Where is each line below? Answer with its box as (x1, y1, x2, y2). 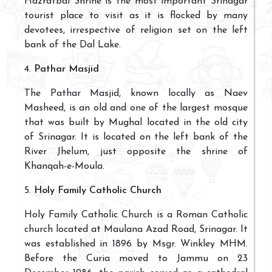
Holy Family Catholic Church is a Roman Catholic (24, 210, 248, 220)
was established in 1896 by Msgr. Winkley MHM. (24, 239, 248, 250)
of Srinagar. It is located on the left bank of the (24, 132, 248, 143)
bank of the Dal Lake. (24, 40, 121, 50)
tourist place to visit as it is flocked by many (24, 11, 248, 21)
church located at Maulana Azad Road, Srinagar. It (24, 225, 248, 235)
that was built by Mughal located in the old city (24, 118, 248, 128)
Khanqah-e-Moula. (24, 161, 104, 172)
